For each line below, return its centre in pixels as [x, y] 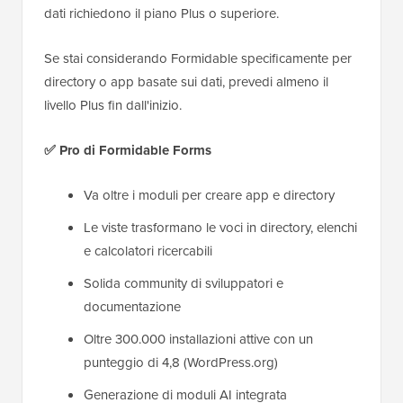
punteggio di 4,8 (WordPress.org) [181, 362]
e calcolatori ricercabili [148, 251]
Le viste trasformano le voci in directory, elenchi [220, 227]
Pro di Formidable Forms [135, 150]
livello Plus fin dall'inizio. [113, 105]
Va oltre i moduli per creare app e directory [209, 195]
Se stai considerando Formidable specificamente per [198, 58]
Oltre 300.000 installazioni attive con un [198, 339]
